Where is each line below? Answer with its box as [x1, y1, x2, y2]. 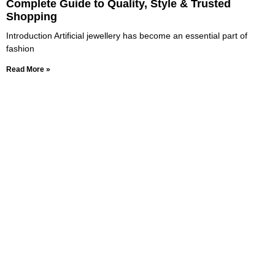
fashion [6, 43, 34, 53]
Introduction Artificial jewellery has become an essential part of [6, 30, 247, 41]
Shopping [6, 10, 57, 23]
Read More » [6, 64, 50, 74]
